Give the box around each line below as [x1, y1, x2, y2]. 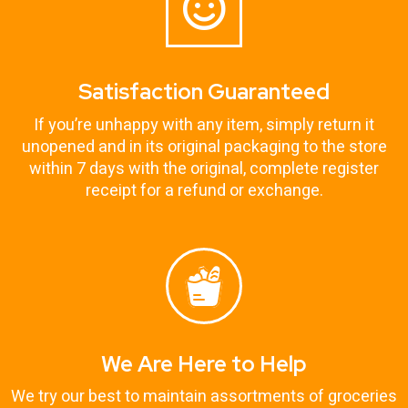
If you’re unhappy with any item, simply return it [34, 112, 374, 138]
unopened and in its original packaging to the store [21, 134, 387, 159]
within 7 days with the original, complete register [29, 156, 379, 181]
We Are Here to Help [101, 349, 307, 378]
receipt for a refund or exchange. [85, 178, 323, 203]
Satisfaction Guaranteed [78, 76, 330, 106]
